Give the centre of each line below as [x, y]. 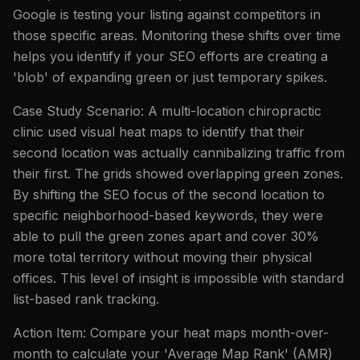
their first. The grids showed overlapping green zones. [178, 173]
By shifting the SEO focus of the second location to [169, 194]
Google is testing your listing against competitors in [167, 14]
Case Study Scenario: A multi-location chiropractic [167, 110]
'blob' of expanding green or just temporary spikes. [170, 77]
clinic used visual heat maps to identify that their [159, 131]
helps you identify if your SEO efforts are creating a [170, 56]
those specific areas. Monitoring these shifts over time [177, 35]
